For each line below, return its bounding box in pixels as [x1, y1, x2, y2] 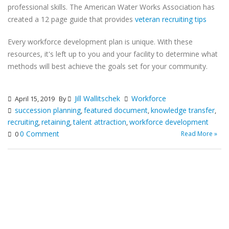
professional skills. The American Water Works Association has [8, 2, 215, 12]
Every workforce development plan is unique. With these [8, 37, 193, 47]
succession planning [15, 105, 81, 115]
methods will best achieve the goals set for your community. [8, 61, 208, 71]
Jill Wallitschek [75, 94, 120, 103]
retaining [41, 117, 70, 127]
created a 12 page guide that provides [8, 14, 135, 24]
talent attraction [73, 117, 126, 127]
